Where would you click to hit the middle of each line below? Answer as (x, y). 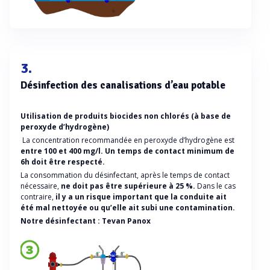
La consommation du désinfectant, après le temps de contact (125, 175)
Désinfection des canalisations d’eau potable (123, 85)
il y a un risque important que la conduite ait (140, 197)
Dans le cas (216, 186)
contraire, (37, 197)
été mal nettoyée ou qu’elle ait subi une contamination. (128, 208)
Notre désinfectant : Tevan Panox (86, 221)
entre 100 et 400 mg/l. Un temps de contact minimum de (127, 151)
